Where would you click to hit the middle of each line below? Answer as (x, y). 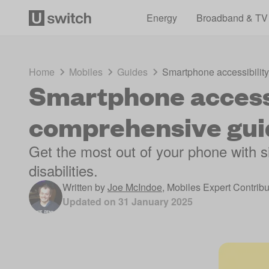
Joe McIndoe (135, 187)
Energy (162, 17)
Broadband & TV (232, 17)
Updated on (90, 201)
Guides (132, 72)
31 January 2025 (156, 201)
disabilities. (63, 170)
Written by (84, 187)
